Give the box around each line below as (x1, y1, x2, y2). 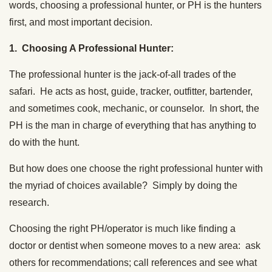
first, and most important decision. (9, 16, 152, 27)
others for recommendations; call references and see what (9, 257, 257, 268)
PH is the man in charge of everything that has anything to (9, 120, 256, 131)
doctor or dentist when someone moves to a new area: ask (9, 240, 260, 251)
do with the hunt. (9, 137, 80, 148)
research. (9, 197, 49, 208)
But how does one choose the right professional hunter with (9, 163, 263, 174)
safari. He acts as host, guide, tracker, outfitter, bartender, (9, 86, 253, 97)
